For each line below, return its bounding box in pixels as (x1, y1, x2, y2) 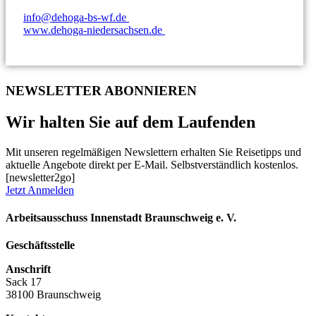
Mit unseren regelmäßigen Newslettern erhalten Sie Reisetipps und (6, 145, 301, 158)
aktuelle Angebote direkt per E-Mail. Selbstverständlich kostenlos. (6, 158, 298, 171)
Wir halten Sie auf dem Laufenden (6, 112, 255, 131)
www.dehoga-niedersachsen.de (23, 24, 162, 36)
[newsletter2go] (6, 171, 75, 183)
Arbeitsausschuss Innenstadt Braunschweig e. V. (6, 212, 236, 224)
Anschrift (6, 263, 51, 276)
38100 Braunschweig (6, 288, 101, 301)
